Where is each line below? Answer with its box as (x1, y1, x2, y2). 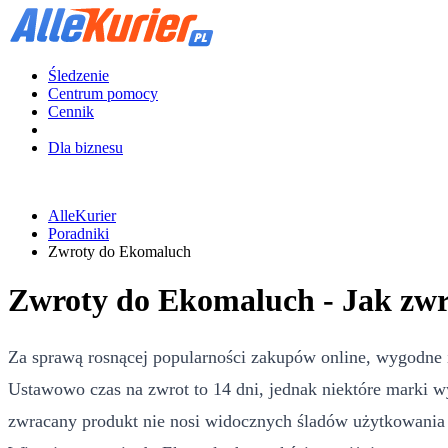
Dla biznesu (48, 139, 123, 156)
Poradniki (48, 225, 109, 242)
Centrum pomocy (48, 85, 158, 102)
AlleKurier (48, 207, 116, 224)
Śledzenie (48, 67, 109, 84)
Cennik (48, 103, 94, 120)
